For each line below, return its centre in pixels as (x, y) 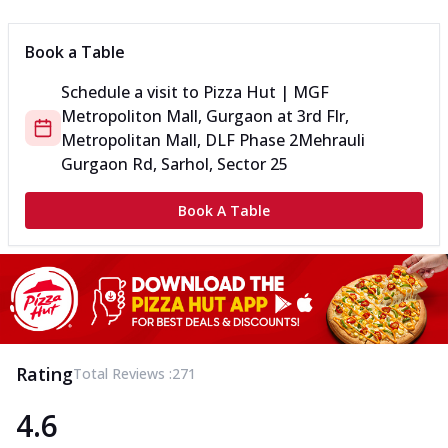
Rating (44, 373)
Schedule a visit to (132, 92)
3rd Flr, (323, 116)
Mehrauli (331, 140)
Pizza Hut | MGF (266, 92)
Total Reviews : (122, 373)
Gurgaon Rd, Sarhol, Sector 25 (174, 164)
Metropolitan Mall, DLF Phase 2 (179, 140)
